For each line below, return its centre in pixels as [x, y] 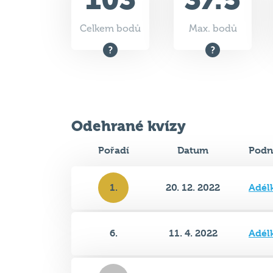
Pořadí [113, 150]
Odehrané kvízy [129, 126]
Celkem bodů [110, 29]
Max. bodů [213, 29]
